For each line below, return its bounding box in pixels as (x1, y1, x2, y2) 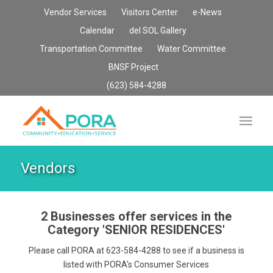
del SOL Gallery (129, 26, 186, 35)
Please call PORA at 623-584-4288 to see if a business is (28, 245, 244, 255)
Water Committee (157, 44, 227, 54)
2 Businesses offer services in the (41, 209, 232, 224)
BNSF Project (108, 62, 158, 72)
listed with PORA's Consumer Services (63, 259, 210, 269)
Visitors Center (121, 7, 179, 17)
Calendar (79, 26, 115, 35)
